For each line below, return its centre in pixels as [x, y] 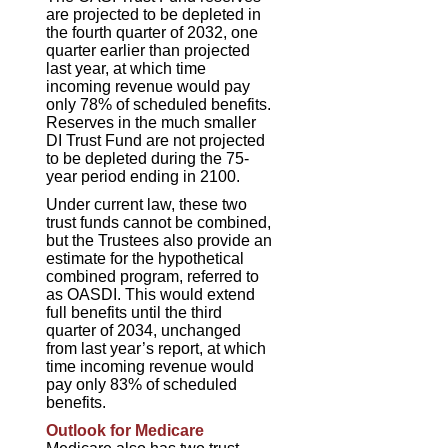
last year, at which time [126, 68]
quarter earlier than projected [148, 50]
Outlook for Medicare [125, 430]
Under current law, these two [147, 204]
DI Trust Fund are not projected [156, 140]
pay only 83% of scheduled [142, 384]
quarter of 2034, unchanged [144, 330]
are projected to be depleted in [154, 14]
